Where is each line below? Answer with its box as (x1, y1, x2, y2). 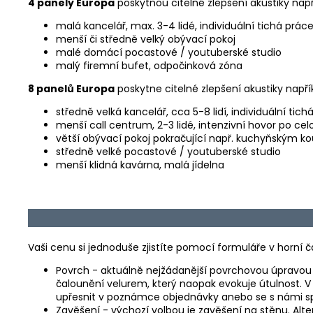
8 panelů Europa (28, 81, 115, 96)
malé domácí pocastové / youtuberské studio (56, 45, 282, 59)
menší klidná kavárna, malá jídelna (56, 157, 224, 172)
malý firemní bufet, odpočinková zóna (56, 58, 242, 73)
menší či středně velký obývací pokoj (56, 31, 235, 46)
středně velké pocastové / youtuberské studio (56, 144, 281, 159)
